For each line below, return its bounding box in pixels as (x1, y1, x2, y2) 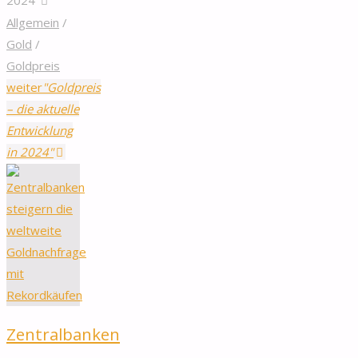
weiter (6, 78, 42, 95)
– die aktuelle (6, 100, 79, 117)
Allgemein (6, 14, 59, 30)
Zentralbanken (6, 322, 120, 345)
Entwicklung (6, 121, 73, 138)
